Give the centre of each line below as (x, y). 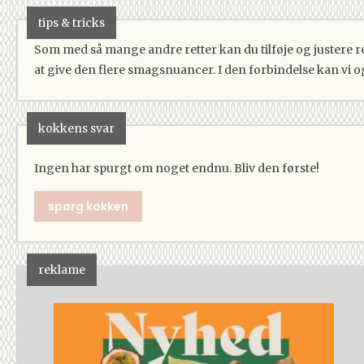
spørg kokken (88, 206)
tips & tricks (71, 22)
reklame (62, 269)
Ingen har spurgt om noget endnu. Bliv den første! (177, 168)
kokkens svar (76, 128)
